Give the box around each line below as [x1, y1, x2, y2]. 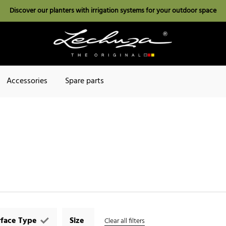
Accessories [7, 75, 47, 88]
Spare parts [65, 75, 104, 88]
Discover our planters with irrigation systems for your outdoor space [10, 5, 216, 17]
